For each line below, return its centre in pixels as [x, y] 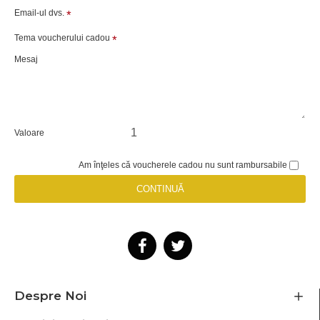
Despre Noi [50, 296]
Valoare [29, 133]
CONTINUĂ [160, 189]
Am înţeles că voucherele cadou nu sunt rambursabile [183, 165]
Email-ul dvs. [39, 13]
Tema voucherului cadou [62, 38]
